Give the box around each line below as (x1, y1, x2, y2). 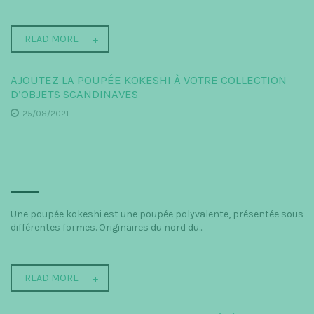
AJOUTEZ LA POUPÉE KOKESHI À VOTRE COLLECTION (11, 74, 287, 87)
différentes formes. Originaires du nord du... (11, 221, 203, 233)
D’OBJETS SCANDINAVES (11, 88, 138, 101)
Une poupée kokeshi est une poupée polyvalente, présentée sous (11, 208, 303, 220)
